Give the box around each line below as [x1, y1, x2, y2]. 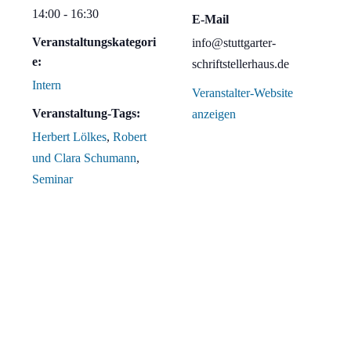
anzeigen [192, 107, 236, 121]
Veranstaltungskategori [32, 35, 156, 49]
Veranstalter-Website [192, 86, 293, 100]
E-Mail [192, 13, 229, 27]
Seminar [32, 172, 73, 186]
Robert [113, 130, 147, 144]
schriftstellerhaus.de [192, 57, 289, 71]
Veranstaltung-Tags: [32, 107, 140, 121]
